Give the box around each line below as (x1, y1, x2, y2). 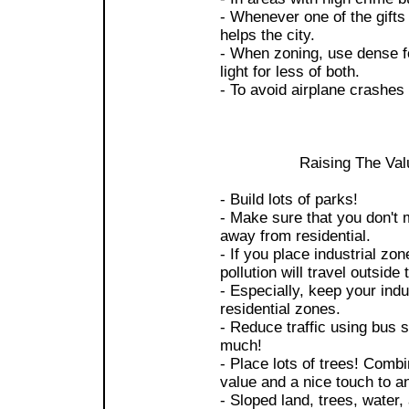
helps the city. (220, 26, 315, 44)
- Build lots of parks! (220, 190, 358, 208)
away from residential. (220, 226, 371, 245)
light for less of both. (220, 62, 360, 80)
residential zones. (220, 299, 341, 318)
